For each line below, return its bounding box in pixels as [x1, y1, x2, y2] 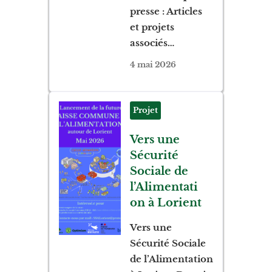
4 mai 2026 [129, 59, 176, 70]
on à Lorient [129, 195, 202, 209]
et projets [129, 21, 174, 33]
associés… [129, 36, 174, 49]
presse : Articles [129, 5, 202, 17]
